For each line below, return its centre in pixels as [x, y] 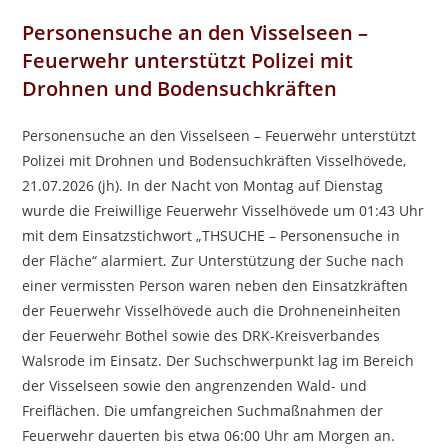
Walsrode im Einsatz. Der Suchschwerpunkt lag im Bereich [218, 360]
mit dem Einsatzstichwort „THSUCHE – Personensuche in [211, 235]
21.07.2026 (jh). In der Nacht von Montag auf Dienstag [203, 185]
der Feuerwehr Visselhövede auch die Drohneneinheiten [212, 310]
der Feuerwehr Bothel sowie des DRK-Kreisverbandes [201, 335]
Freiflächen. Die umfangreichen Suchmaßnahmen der [203, 410]
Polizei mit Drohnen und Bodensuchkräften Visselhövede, [214, 160]
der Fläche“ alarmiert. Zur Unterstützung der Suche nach [213, 260]
